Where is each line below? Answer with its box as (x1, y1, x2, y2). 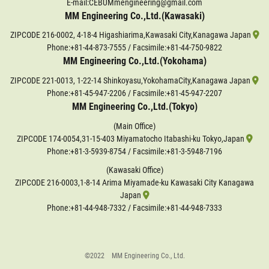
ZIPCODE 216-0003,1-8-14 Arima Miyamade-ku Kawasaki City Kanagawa (15, 177, 254, 188)
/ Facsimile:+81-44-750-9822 (126, 43, 222, 53)
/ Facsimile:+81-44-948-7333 (126, 202, 222, 213)
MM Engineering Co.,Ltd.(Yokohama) (62, 55, 207, 67)
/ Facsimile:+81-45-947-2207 (126, 88, 222, 98)
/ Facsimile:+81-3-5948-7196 (126, 146, 222, 157)
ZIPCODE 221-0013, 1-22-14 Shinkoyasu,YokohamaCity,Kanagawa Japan (10, 76, 252, 86)
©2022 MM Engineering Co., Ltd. (84, 251, 185, 260)
